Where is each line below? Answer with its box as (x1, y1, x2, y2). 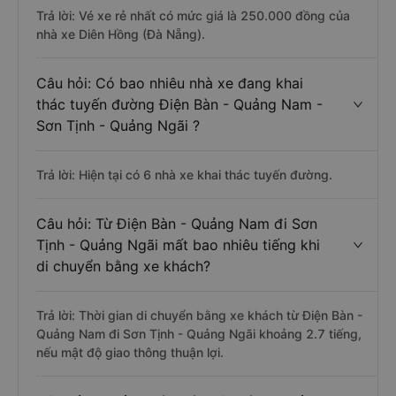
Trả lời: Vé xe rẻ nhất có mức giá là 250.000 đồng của (36, 8, 350, 23)
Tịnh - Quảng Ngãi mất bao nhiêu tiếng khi (36, 236, 320, 254)
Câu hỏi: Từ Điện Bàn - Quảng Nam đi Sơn (36, 215, 317, 232)
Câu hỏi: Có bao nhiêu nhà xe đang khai (36, 74, 303, 92)
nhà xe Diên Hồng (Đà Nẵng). (36, 27, 205, 42)
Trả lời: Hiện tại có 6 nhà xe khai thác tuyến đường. (36, 167, 332, 182)
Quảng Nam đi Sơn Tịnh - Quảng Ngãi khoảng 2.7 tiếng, (36, 326, 362, 341)
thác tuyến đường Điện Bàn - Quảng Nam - (36, 95, 323, 113)
